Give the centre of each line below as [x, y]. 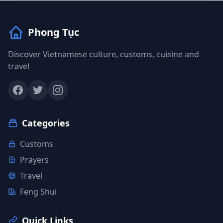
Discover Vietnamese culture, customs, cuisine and [104, 55]
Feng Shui [38, 192]
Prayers [34, 160]
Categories [46, 123]
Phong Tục [54, 32]
